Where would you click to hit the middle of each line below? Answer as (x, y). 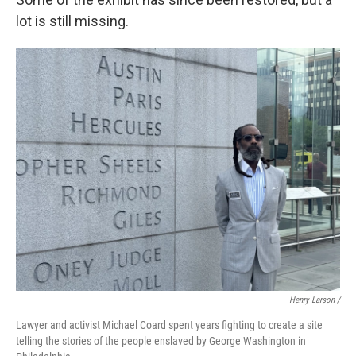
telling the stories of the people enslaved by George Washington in (161, 341)
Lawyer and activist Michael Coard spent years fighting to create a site (169, 325)
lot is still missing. (72, 21)
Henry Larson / (315, 300)
